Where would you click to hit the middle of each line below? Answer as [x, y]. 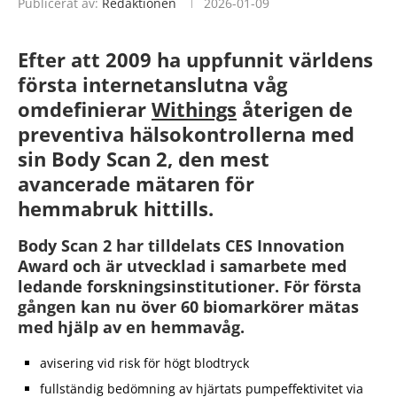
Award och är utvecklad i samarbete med [182, 265]
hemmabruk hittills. [116, 208]
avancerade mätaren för [136, 183]
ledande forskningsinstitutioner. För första [190, 286]
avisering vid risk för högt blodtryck [144, 362]
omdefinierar [85, 109]
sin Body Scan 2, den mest [144, 158]
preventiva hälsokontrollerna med [186, 133]
